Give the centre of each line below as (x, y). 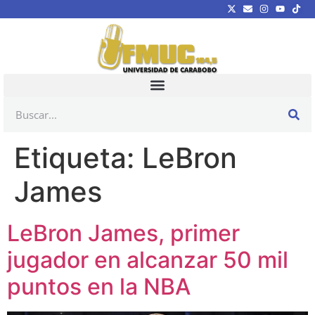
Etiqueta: (78, 157)
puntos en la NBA (99, 286)
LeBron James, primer (123, 233)
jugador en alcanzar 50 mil (148, 259)
